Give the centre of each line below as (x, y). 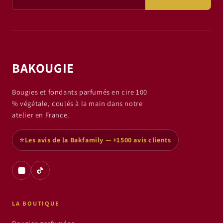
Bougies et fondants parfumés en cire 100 (80, 92)
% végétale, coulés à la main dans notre (77, 104)
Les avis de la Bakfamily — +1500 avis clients (98, 140)
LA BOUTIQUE (36, 204)
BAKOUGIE (43, 68)
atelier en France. (41, 115)
